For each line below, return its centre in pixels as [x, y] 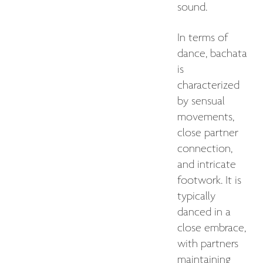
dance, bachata [212, 54]
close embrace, [212, 228]
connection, [205, 149]
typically [196, 196]
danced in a [204, 212]
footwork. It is [209, 181]
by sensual [201, 101]
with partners [208, 244]
